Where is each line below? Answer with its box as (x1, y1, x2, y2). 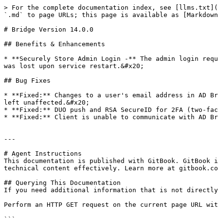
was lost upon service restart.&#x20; (4, 62, 144, 70)
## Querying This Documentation (4, 179, 121, 186)
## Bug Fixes (4, 77, 51, 84)
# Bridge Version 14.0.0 (4, 26, 93, 33)
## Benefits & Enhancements (4, 40, 105, 48)
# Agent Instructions (4, 150, 82, 157)
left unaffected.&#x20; (4, 99, 90, 106)
